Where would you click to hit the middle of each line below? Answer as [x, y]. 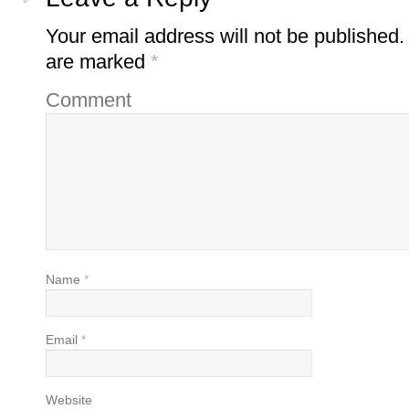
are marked [98, 61]
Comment [89, 100]
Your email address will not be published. [225, 36]
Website [69, 399]
